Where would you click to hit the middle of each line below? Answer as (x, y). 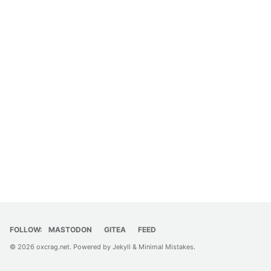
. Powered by (91, 247)
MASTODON (70, 230)
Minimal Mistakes (166, 247)
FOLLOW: (26, 230)
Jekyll (122, 247)
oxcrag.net (53, 247)
